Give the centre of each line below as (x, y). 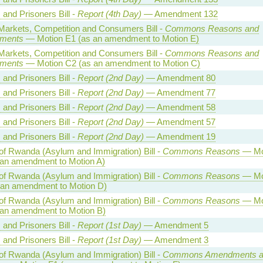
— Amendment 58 (179, 107)
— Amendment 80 (179, 77)
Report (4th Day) (109, 14)
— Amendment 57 (179, 122)
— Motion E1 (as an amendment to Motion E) (111, 38)
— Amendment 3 (175, 240)
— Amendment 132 (179, 14)
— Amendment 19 (179, 136)
